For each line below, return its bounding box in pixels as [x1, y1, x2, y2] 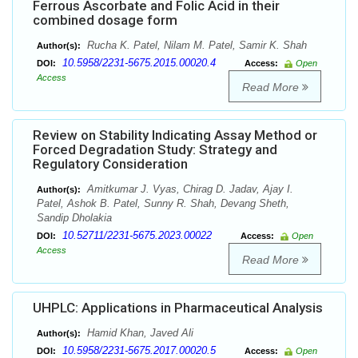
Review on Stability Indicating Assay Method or [33, 127, 317, 144]
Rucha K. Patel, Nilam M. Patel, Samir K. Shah [84, 39, 307, 52]
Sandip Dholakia [37, 212, 112, 225]
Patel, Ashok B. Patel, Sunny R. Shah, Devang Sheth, [37, 197, 289, 210]
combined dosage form [33, 12, 177, 29]
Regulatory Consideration [33, 156, 188, 173]
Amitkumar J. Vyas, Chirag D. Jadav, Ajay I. [84, 183, 293, 196]
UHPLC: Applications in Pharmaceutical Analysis [33, 300, 323, 316]
